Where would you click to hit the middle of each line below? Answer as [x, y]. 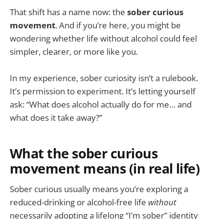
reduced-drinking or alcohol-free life [79, 202]
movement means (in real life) [105, 168]
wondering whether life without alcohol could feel [103, 38]
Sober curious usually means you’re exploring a [99, 189]
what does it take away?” [56, 117]
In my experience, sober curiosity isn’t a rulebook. [104, 78]
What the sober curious [84, 153]
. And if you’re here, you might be [118, 25]
